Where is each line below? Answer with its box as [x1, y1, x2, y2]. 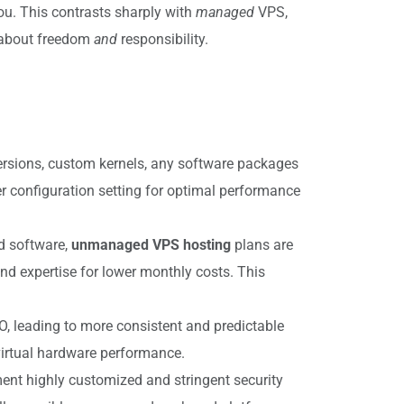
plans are [231, 235, 293, 253]
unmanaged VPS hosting [71, 235, 231, 253]
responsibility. [117, 30, 208, 48]
